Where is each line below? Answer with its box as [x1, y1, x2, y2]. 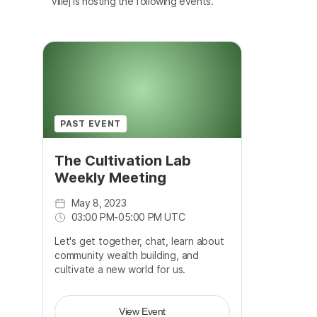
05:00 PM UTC [118, 211, 185, 224]
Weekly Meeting [54, 169, 166, 187]
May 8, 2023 [71, 197, 127, 209]
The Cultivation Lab [54, 152, 191, 170]
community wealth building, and [54, 249, 200, 262]
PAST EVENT [60, 118, 122, 129]
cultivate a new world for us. [54, 263, 186, 276]
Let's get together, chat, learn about [54, 235, 224, 248]
